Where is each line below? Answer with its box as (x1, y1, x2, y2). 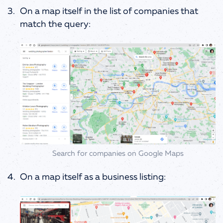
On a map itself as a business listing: (20, 172, 166, 182)
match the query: (20, 19, 91, 29)
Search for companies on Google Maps (52, 149, 184, 157)
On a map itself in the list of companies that (20, 6, 198, 16)
